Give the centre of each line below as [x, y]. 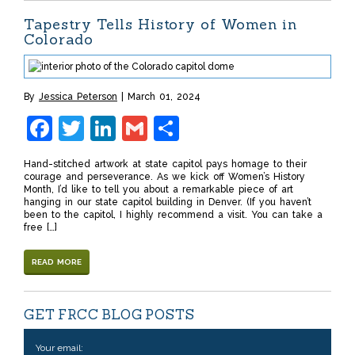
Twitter [126, 128]
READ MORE [57, 262]
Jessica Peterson [78, 97]
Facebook [110, 128]
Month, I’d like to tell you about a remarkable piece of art [158, 190]
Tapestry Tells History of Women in [160, 25]
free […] [40, 228]
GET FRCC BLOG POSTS [109, 315]
